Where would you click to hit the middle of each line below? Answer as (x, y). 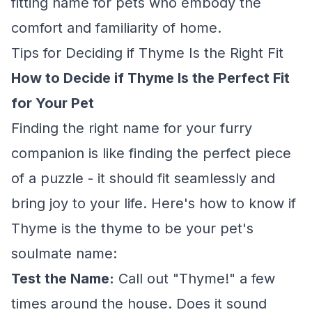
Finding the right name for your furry (132, 128)
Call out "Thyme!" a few (195, 279)
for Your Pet (53, 103)
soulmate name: (64, 253)
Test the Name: (63, 279)
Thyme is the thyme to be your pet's (132, 228)
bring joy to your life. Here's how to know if (154, 203)
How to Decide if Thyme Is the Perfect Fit (150, 78)
